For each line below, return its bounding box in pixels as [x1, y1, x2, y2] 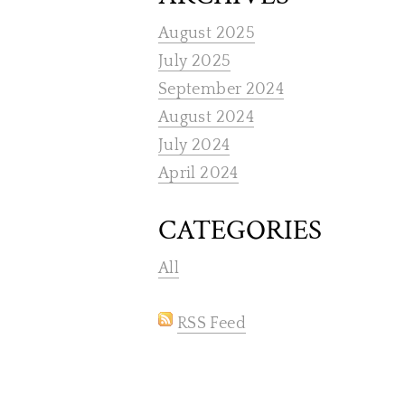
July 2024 [158, 137, 231, 155]
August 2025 [158, 24, 255, 42]
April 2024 [158, 165, 239, 183]
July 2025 [158, 52, 231, 71]
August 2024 [158, 108, 254, 127]
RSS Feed [177, 315, 246, 333]
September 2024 [158, 80, 285, 99]
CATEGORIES [158, 212, 322, 249]
